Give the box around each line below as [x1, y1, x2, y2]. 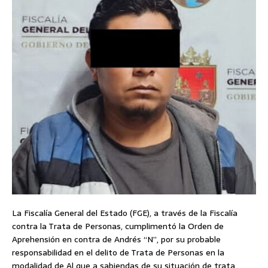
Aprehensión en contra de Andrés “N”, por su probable [12, 232, 221, 246]
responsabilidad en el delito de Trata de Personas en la [12, 245, 224, 259]
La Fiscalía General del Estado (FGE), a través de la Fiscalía [12, 206, 237, 220]
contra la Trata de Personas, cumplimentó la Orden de [12, 219, 224, 233]
